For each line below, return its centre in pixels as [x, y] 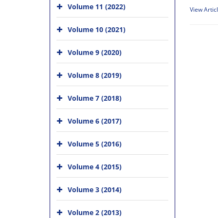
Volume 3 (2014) [95, 189]
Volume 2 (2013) [95, 212]
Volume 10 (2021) [97, 29]
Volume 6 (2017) [95, 121]
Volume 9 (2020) [95, 52]
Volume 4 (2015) [95, 166]
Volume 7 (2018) [95, 98]
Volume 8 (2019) [95, 75]
